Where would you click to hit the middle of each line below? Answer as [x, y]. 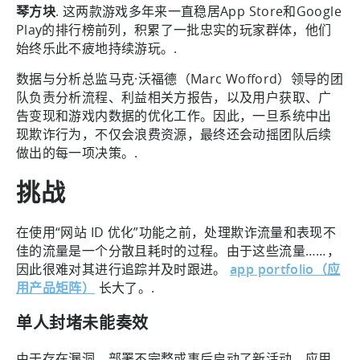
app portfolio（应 [285, 269]
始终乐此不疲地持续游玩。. [99, 48]
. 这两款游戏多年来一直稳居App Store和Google [198, 11]
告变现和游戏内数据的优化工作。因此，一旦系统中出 [174, 115]
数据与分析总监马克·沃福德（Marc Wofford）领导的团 [180, 78]
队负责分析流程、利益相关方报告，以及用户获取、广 [174, 97]
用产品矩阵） [56, 287]
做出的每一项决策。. [77, 152]
